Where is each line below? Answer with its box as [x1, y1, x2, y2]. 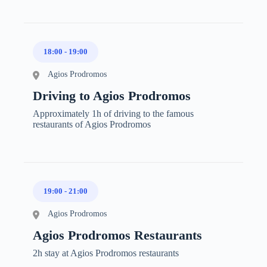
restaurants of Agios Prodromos [33, 119, 151, 129]
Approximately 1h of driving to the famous [33, 108, 194, 119]
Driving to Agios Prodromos [33, 88, 191, 103]
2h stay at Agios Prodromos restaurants [33, 247, 179, 258]
